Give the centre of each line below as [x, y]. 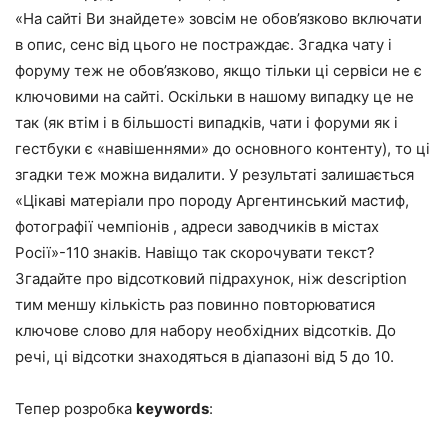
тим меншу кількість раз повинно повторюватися [195, 305]
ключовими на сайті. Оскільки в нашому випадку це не [214, 97]
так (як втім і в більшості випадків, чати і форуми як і [206, 123]
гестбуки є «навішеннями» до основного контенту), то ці [222, 149]
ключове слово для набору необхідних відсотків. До [205, 331]
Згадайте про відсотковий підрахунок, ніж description [211, 279]
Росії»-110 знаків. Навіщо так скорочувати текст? [195, 253]
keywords [172, 409]
